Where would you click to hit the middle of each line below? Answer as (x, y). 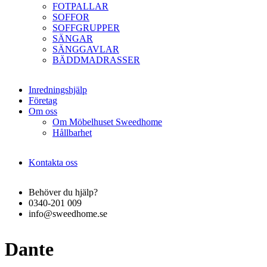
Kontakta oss (53, 162)
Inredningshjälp (58, 90)
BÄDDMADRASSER (96, 60)
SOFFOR (71, 17)
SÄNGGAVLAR (86, 49)
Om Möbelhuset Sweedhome (107, 122)
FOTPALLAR (80, 6)
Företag (43, 100)
